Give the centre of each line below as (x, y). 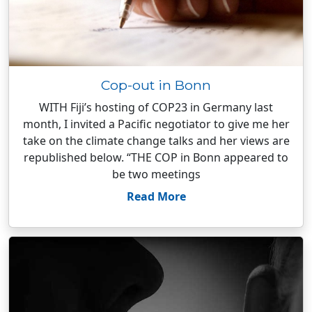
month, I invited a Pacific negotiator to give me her (156, 124)
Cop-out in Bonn (156, 85)
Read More (156, 196)
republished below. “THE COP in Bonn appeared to (156, 157)
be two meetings (156, 174)
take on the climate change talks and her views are (156, 141)
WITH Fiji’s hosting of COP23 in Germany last (156, 107)
